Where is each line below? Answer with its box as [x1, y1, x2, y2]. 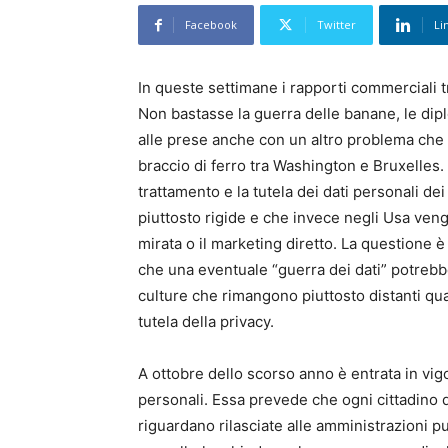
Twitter [317, 17, 356, 33]
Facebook [185, 17, 237, 33]
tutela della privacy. [138, 312, 274, 332]
